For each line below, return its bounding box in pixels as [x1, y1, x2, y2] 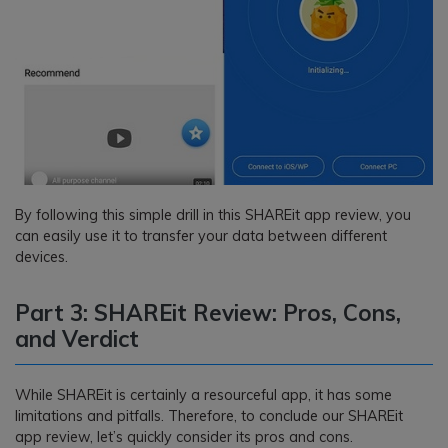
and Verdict [15, 323, 139, 353]
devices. [15, 247, 68, 266]
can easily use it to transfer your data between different [15, 226, 387, 245]
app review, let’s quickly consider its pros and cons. [15, 427, 353, 446]
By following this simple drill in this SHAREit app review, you [15, 205, 411, 224]
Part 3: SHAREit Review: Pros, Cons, [15, 297, 401, 327]
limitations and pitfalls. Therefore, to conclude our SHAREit [15, 406, 403, 425]
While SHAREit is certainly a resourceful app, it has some [15, 385, 392, 404]
